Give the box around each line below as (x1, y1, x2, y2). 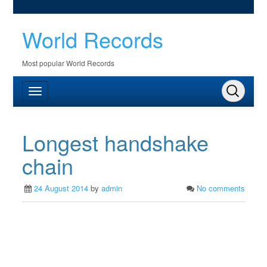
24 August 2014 (34, 182, 89, 194)
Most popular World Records (22, 58, 115, 68)
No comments (196, 182, 245, 194)
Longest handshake (22, 127, 209, 157)
